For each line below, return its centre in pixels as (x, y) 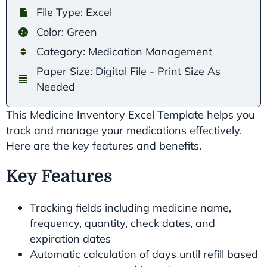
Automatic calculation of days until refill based (144, 254)
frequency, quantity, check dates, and (122, 223)
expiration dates (70, 238)
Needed (56, 86)
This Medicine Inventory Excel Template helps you (130, 114)
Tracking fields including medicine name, (131, 207)
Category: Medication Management (124, 51)
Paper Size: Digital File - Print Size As (128, 71)
